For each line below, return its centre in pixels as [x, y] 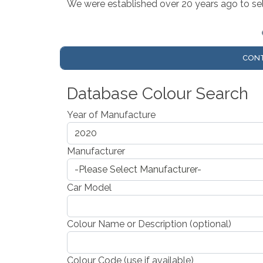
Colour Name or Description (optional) [149, 224]
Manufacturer [96, 151]
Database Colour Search [158, 94]
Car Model [89, 188]
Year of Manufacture [111, 115]
